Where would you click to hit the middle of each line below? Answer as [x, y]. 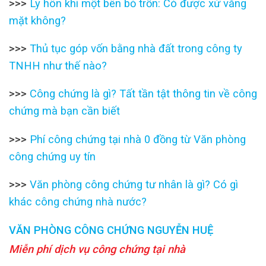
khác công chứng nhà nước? [78, 202]
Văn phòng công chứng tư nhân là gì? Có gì [132, 185]
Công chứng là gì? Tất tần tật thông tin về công [143, 94]
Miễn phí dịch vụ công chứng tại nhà [97, 249]
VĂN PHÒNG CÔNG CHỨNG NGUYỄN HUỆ [111, 230]
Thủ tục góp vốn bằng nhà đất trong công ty [136, 48]
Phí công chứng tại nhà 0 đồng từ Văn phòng [138, 139]
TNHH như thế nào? [58, 65]
